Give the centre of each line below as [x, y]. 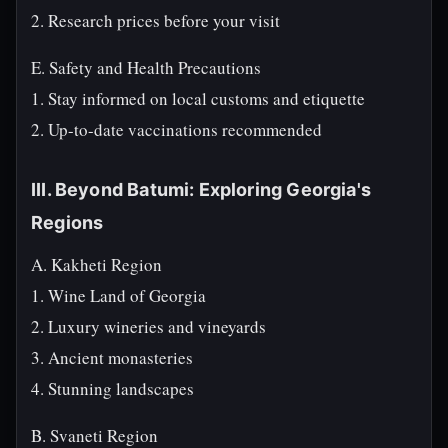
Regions [67, 222]
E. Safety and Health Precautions [146, 67]
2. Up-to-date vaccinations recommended [176, 129]
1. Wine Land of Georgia [118, 295]
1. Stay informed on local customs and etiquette [198, 98]
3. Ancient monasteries [112, 357]
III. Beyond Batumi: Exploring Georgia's [201, 189]
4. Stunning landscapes [112, 388]
